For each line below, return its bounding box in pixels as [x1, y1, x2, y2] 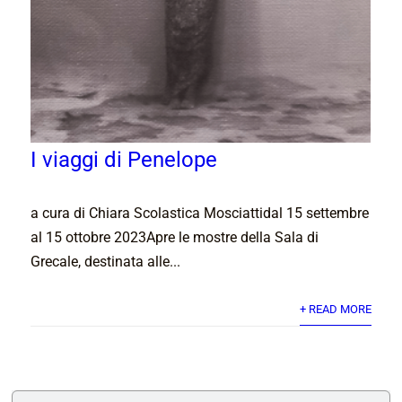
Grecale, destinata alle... [31, 253, 181, 271]
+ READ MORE [299, 302, 371, 317]
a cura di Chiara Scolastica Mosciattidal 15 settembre [31, 205, 370, 223]
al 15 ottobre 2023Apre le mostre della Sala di [31, 229, 319, 247]
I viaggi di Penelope [31, 147, 218, 173]
